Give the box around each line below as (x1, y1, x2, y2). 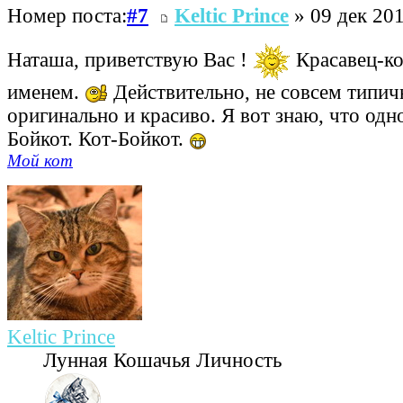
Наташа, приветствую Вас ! (7, 48, 253, 71)
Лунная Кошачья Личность (43, 349, 282, 372)
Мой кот (7, 151, 73, 171)
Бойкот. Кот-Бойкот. (7, 128, 189, 151)
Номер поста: (7, 4, 127, 28)
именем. (7, 81, 85, 104)
